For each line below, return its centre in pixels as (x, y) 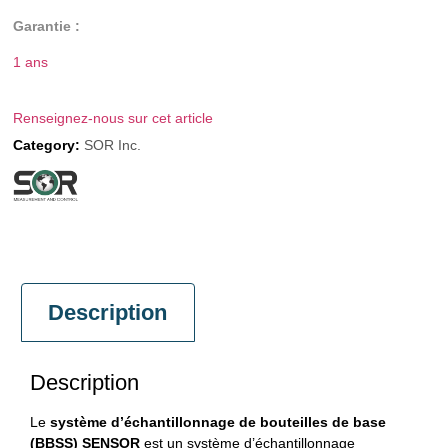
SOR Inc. (113, 144)
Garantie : (47, 26)
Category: (47, 144)
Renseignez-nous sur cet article (113, 117)
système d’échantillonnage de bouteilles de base (218, 422)
